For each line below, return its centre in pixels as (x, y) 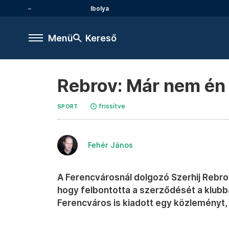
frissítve (112, 106)
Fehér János (110, 145)
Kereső (101, 38)
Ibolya (100, 8)
